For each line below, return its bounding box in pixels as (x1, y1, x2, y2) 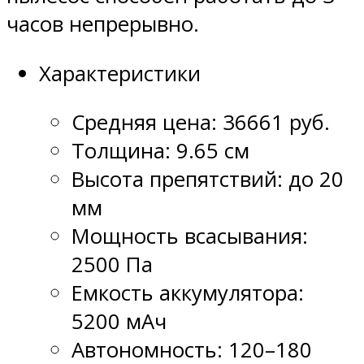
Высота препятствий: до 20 (71, 165, 344, 194)
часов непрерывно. (6, 10, 199, 39)
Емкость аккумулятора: (71, 279, 304, 308)
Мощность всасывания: (71, 222, 308, 251)
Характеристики (39, 58, 201, 88)
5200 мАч (71, 307, 167, 336)
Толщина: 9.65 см (71, 136, 249, 166)
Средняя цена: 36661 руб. (71, 108, 330, 137)
